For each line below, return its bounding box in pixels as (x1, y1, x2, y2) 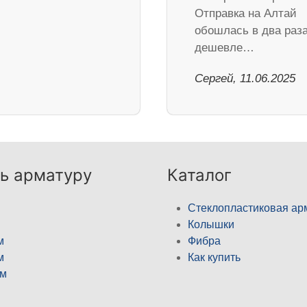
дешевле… (195, 41, 254, 55)
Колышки (188, 219, 234, 231)
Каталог (167, 165, 232, 186)
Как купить (188, 251, 241, 264)
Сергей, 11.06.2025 (195, 72, 295, 86)
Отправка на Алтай (195, 7, 297, 21)
